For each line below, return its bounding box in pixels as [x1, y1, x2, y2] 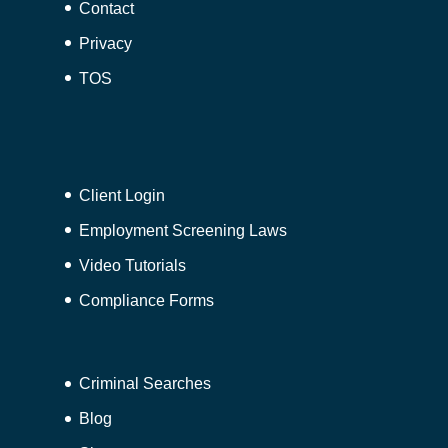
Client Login [78, 186, 165, 204]
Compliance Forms [78, 291, 214, 309]
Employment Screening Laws [78, 221, 287, 239]
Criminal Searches [78, 374, 211, 392]
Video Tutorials [78, 256, 186, 274]
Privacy [78, 34, 132, 52]
